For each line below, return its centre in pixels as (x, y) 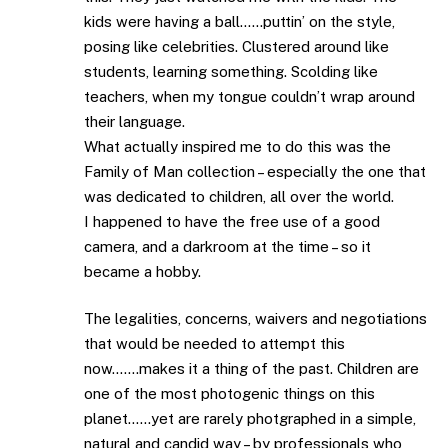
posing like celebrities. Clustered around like (236, 46)
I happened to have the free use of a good (232, 221)
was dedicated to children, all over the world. (239, 196)
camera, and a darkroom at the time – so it (227, 246)
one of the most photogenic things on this (229, 394)
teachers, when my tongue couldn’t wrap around (249, 96)
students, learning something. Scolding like (231, 71)
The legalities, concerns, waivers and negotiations (255, 319)
